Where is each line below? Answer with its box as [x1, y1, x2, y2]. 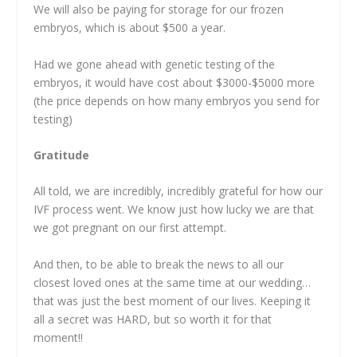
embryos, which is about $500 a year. [33, 20, 226, 36]
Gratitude [33, 147, 90, 163]
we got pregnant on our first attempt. [33, 220, 227, 236]
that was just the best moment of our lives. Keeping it [33, 292, 312, 308]
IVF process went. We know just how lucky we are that [33, 202, 315, 218]
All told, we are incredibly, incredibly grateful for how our [33, 183, 324, 199]
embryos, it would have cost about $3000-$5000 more [33, 74, 316, 90]
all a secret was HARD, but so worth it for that [33, 311, 273, 327]
